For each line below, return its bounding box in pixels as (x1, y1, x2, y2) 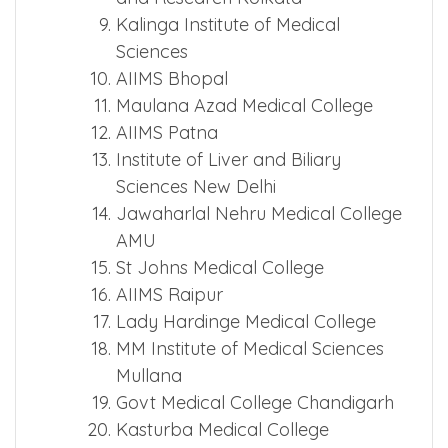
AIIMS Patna (116, 120, 218, 144)
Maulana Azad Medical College (116, 93, 373, 117)
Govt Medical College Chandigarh (116, 390, 394, 414)
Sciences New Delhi (116, 174, 276, 198)
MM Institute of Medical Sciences (116, 336, 384, 360)
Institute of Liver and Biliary (116, 147, 341, 171)
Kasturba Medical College (116, 417, 329, 441)
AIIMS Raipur (116, 282, 223, 306)
